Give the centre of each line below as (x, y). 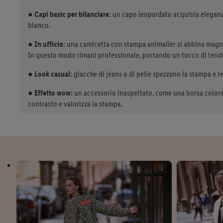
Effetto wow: (54, 93)
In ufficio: (50, 44)
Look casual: (53, 74)
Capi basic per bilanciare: (73, 14)
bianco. (39, 25)
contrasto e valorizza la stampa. (75, 104)
